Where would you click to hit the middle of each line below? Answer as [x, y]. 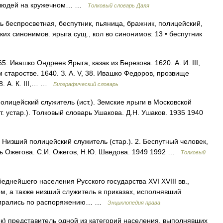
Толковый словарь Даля [118, 5]
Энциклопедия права [134, 203]
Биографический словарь [86, 84]
